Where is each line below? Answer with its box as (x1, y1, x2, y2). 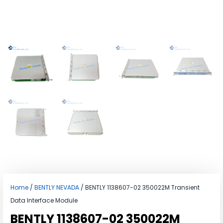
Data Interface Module (10, 196, 78, 205)
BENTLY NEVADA (34, 183, 79, 192)
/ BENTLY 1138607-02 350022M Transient (79, 183, 200, 192)
